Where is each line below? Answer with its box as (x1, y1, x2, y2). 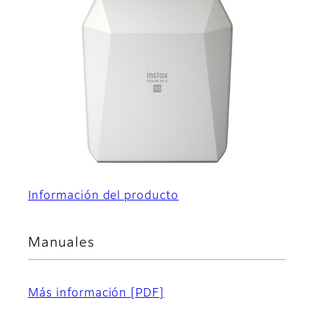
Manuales (28, 236, 95, 250)
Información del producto (28, 191, 179, 203)
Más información (28, 288, 131, 300)
